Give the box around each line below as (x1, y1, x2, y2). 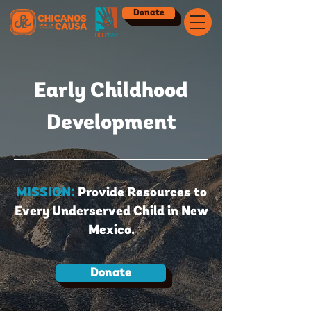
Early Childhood (34, 81, 188, 103)
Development (46, 113, 176, 135)
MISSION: (15, 187, 75, 200)
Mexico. (87, 224, 135, 237)
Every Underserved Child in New (14, 205, 208, 219)
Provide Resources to (74, 187, 207, 200)
